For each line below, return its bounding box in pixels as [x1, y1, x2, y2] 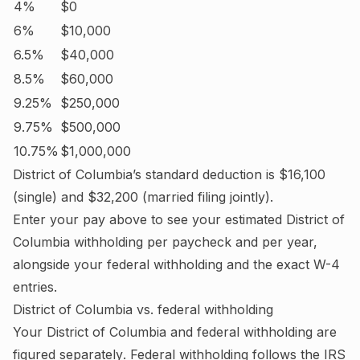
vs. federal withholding [133, 301, 273, 317]
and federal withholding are [166, 324, 337, 340]
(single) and [13, 189, 88, 205]
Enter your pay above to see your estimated [13, 211, 286, 227]
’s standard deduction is [133, 166, 279, 182]
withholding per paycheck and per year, [70, 234, 317, 250]
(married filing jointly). [138, 189, 273, 205]
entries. [13, 279, 57, 295]
